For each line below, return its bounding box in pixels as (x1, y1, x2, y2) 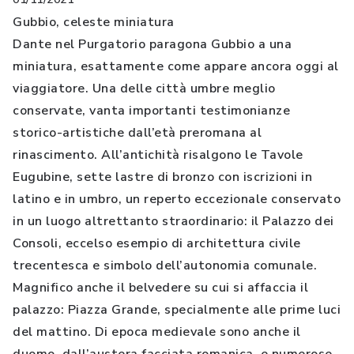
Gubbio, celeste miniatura (13, 13, 175, 31)
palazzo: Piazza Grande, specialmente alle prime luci (13, 301, 341, 318)
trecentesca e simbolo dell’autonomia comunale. (13, 257, 317, 274)
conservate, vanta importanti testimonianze (13, 102, 290, 119)
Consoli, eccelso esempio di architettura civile (13, 235, 301, 252)
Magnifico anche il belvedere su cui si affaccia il (13, 279, 308, 296)
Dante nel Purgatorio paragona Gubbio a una (13, 36, 292, 53)
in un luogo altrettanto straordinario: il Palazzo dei (13, 213, 334, 230)
